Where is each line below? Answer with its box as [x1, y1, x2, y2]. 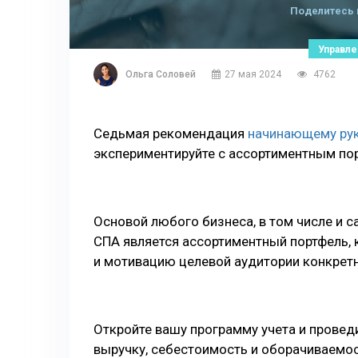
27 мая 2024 [225, 69, 281, 80]
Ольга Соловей [125, 69, 196, 80]
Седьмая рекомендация [93, 125, 248, 141]
